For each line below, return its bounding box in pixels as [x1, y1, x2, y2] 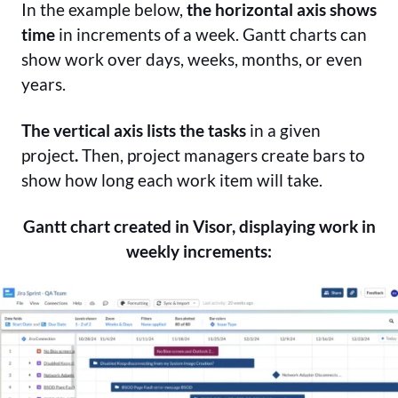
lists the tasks [147, 120, 246, 141]
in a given [246, 120, 321, 141]
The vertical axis [21, 120, 147, 141]
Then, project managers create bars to [82, 145, 365, 166]
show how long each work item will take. [21, 170, 322, 191]
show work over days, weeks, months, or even [21, 49, 362, 70]
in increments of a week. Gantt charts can [55, 24, 367, 45]
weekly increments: [126, 241, 272, 262]
